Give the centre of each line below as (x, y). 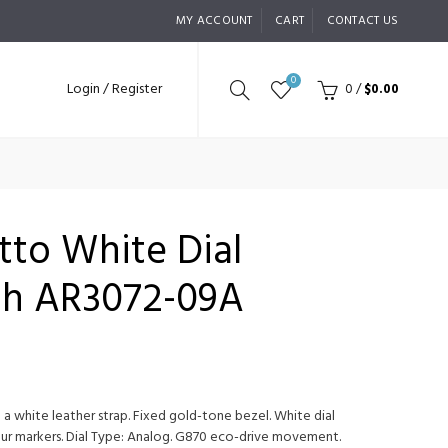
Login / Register (114, 89)
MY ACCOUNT (214, 21)
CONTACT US (362, 21)
